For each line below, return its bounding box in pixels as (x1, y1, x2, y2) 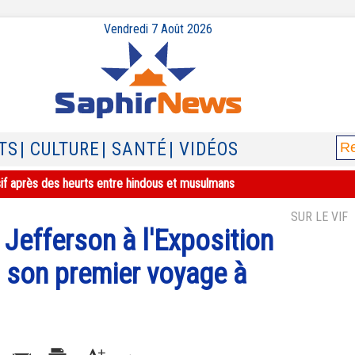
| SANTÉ (101, 139, 167, 160)
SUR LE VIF (291, 209, 348, 224)
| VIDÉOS (169, 139, 239, 160)
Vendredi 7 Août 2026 (103, 21, 212, 36)
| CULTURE (20, 139, 100, 160)
